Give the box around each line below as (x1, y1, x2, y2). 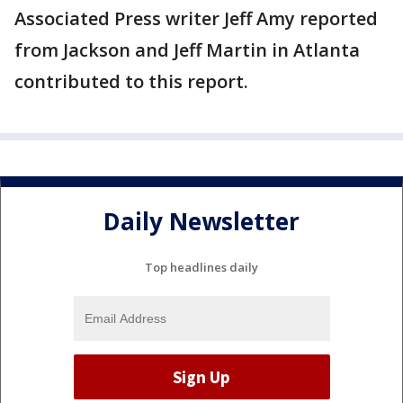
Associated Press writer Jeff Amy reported (14, 6, 378, 31)
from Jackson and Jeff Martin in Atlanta (14, 38, 360, 63)
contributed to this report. (14, 69, 248, 94)
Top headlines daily (145, 259, 258, 276)
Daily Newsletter (103, 204, 300, 237)
